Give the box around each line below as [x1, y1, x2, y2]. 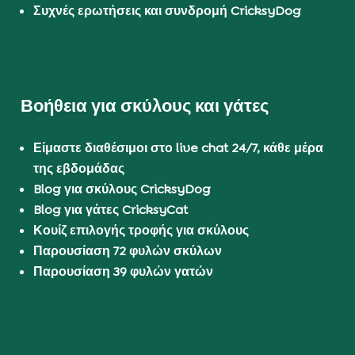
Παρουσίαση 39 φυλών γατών [33, 263, 214, 281]
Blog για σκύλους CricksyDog [33, 181, 212, 198]
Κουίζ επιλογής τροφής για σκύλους [33, 222, 250, 239]
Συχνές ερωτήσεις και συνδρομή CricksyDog [33, 2, 302, 19]
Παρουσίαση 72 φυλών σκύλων [33, 242, 223, 260]
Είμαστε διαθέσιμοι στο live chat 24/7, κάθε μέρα [33, 139, 324, 157]
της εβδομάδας [33, 160, 125, 177]
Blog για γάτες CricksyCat [33, 201, 189, 219]
